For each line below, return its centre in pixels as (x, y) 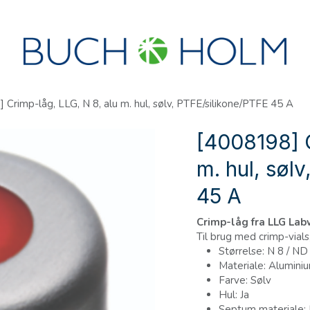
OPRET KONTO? (165, 14)
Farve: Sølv (245, 280)
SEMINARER (41, 14)
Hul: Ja (234, 295)
